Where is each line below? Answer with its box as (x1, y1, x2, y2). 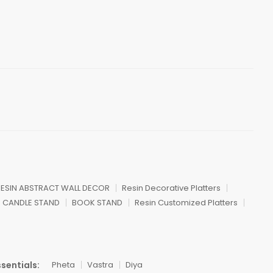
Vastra (87, 259, 113, 271)
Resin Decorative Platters (122, 182, 221, 194)
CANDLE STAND (2, 196, 60, 208)
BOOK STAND (72, 196, 122, 208)
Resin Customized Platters (135, 196, 238, 208)
